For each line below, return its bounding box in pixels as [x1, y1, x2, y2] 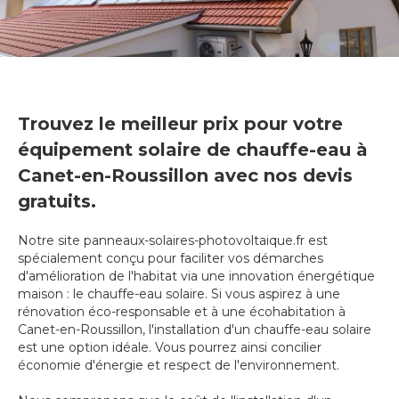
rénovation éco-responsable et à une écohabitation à [18, 304, 346, 321]
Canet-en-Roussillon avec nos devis [18, 165, 353, 187]
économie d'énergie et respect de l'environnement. [18, 357, 339, 374]
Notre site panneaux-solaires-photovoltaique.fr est [18, 232, 328, 249]
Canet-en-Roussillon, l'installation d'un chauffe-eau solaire [18, 322, 371, 338]
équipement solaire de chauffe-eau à [18, 139, 368, 161]
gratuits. [18, 191, 96, 213]
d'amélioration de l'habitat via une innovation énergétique [18, 268, 375, 285]
